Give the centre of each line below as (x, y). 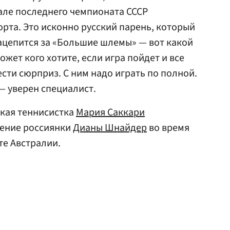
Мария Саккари (110, 112)
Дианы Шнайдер (110, 128)
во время (168, 128)
